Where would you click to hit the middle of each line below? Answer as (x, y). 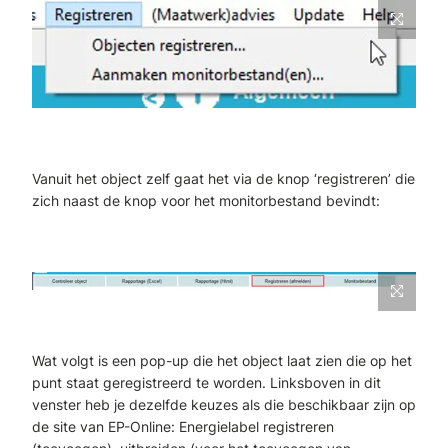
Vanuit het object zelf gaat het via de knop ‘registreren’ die (223, 178)
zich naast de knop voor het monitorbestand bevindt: (206, 200)
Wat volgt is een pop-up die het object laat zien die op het (222, 361)
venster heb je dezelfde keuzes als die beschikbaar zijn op (224, 405)
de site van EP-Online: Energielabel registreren (183, 427)
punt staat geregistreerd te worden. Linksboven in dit (206, 383)
